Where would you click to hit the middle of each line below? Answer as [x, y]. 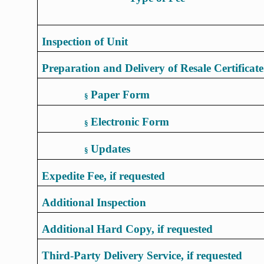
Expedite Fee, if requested [104, 176]
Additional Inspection [94, 202]
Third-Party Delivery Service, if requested [142, 255]
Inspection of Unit [85, 41]
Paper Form [121, 94]
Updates [111, 148]
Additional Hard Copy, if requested [128, 229]
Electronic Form [130, 121]
